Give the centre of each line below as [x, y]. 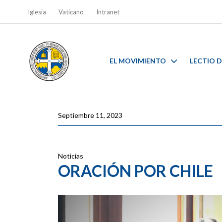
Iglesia [37, 12]
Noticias [71, 156]
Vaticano [71, 12]
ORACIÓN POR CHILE [136, 171]
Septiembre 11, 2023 [90, 115]
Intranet [108, 12]
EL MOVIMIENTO [138, 60]
